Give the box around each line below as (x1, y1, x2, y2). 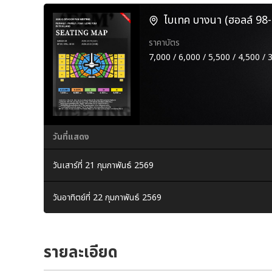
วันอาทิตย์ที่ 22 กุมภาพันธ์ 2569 (53, 191, 161, 204)
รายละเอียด (44, 240, 118, 265)
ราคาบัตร (149, 36, 180, 49)
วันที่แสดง (53, 131, 89, 144)
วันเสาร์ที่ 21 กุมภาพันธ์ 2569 (53, 158, 154, 172)
